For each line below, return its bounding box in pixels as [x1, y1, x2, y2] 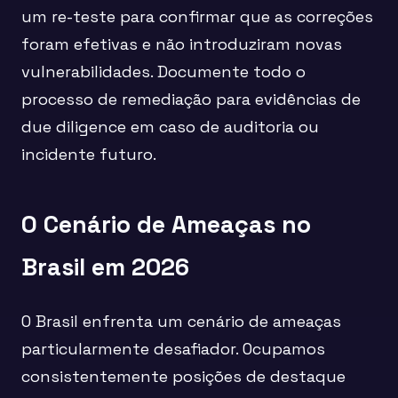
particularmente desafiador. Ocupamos [21, 338, 325, 359]
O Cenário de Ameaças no [21, 209, 311, 241]
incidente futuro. [21, 143, 156, 164]
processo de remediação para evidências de [21, 88, 361, 109]
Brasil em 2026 [21, 251, 189, 283]
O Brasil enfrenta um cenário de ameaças [21, 310, 341, 331]
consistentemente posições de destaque [21, 365, 346, 386]
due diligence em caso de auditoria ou [21, 115, 319, 137]
